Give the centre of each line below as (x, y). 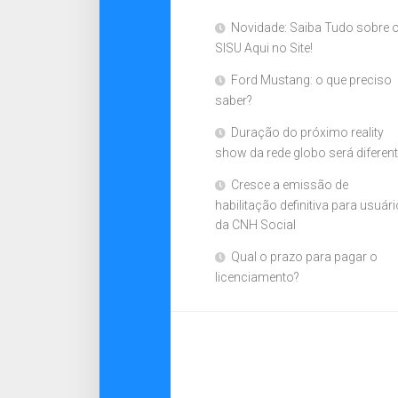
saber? (234, 100)
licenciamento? (257, 277)
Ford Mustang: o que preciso (311, 80)
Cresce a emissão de (290, 185)
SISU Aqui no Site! (264, 48)
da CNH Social (255, 225)
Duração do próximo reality (307, 132)
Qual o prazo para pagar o (304, 257)
